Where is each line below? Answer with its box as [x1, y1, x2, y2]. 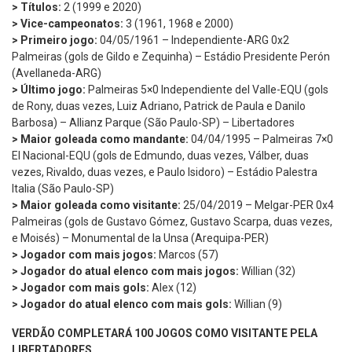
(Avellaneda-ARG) [12, 66, 101, 79]
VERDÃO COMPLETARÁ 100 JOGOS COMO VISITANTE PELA [12, 326, 317, 339]
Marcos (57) [156, 247, 218, 261]
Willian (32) [239, 264, 295, 277]
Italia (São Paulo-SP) [12, 181, 114, 195]
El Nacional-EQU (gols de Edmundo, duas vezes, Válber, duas [12, 148, 309, 162]
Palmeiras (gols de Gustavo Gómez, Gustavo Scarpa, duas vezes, [12, 214, 332, 228]
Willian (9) [232, 297, 282, 310]
